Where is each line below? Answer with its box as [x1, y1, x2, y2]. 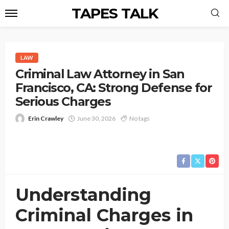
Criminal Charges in [15, 204, 193, 226]
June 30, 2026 [77, 114, 116, 122]
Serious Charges [15, 94, 111, 109]
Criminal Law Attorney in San [15, 66, 185, 81]
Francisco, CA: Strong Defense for [15, 80, 212, 95]
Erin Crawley [28, 114, 63, 122]
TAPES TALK [71, 5, 158, 22]
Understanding [15, 184, 151, 205]
